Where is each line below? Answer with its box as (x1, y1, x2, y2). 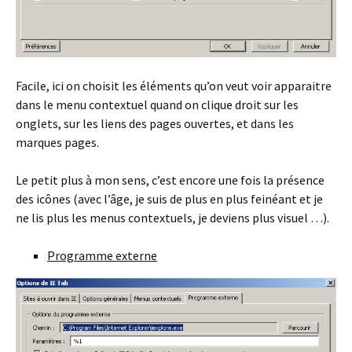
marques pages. (16, 134, 99, 150)
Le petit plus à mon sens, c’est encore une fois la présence (16, 171, 324, 188)
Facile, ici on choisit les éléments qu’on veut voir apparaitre (16, 77, 332, 93)
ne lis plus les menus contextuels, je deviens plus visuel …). (16, 209, 329, 225)
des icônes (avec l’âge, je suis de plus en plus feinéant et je (16, 190, 323, 207)
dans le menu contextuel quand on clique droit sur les (16, 96, 299, 112)
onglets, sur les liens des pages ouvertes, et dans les (16, 115, 294, 131)
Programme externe (47, 247, 157, 263)
